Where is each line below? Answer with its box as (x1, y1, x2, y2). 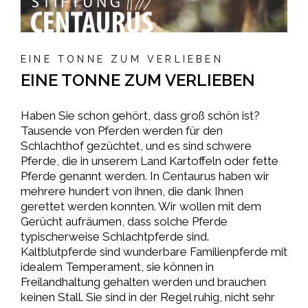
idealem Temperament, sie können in (21, 260, 214, 274)
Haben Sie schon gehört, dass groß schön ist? (21, 109, 260, 123)
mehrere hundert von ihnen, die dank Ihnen (21, 184, 243, 199)
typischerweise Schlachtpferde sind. (21, 230, 209, 244)
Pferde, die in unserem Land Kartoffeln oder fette (21, 154, 278, 168)
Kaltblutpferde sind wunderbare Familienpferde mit (21, 245, 287, 259)
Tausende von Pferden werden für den (21, 124, 223, 138)
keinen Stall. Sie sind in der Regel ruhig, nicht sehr (21, 290, 275, 305)
